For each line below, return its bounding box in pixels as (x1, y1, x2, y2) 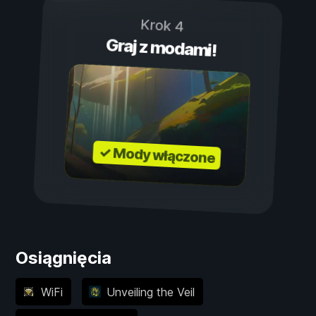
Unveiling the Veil (107, 284, 195, 299)
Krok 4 (140, 16, 185, 36)
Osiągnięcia (16, 248, 111, 269)
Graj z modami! (105, 35, 217, 61)
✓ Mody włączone (98, 144, 216, 167)
